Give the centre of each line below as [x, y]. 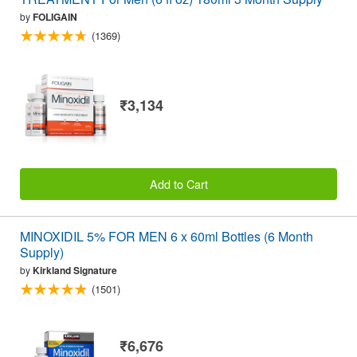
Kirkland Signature [75, 271]
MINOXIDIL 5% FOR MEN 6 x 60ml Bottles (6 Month [167, 237]
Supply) [42, 253]
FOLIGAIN [55, 17]
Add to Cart [178, 184]
